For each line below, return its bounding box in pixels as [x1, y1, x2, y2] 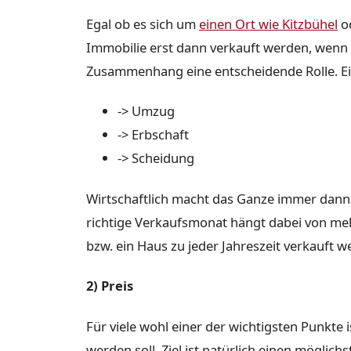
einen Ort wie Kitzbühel [199, 14, 338, 33]
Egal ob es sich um [86, 14, 199, 33]
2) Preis [86, 277, 133, 295]
